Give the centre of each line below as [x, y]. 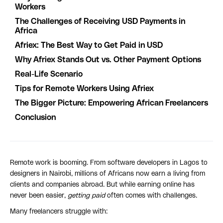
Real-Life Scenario [49, 74]
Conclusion [35, 118]
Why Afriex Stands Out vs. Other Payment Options [108, 60]
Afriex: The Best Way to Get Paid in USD [89, 46]
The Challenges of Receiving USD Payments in [100, 22]
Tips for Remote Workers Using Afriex [84, 89]
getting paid [86, 196]
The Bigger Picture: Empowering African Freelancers [111, 103]
